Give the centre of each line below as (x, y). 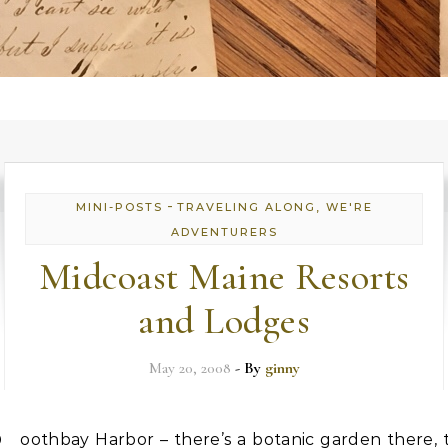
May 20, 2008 (189, 368)
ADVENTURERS (224, 232)
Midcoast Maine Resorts (224, 277)
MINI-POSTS (119, 207)
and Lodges (224, 321)
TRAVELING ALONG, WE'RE (274, 207)
